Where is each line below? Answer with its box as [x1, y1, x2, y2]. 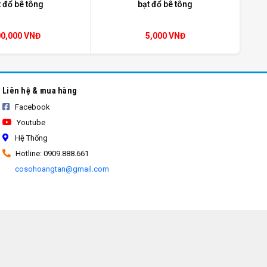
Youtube [14, 117, 45, 127]
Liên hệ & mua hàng [2, 85, 77, 95]
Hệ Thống [13, 133, 48, 142]
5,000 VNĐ [145, 30, 185, 41]
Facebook [13, 102, 50, 111]
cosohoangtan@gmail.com [13, 164, 109, 173]
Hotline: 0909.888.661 [13, 148, 89, 158]
